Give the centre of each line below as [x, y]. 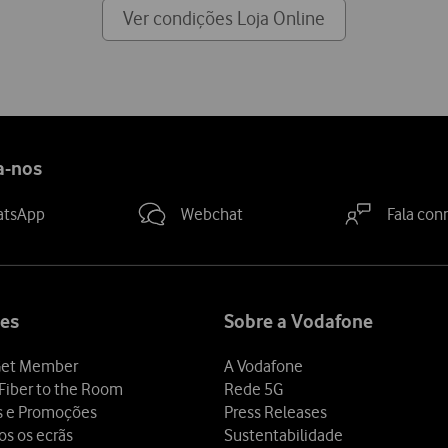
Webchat [211, 213]
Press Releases [275, 412]
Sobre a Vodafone [298, 322]
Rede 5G [253, 389]
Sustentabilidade [283, 435]
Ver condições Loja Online [224, 19]
